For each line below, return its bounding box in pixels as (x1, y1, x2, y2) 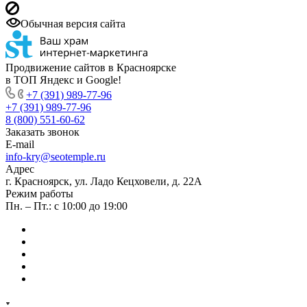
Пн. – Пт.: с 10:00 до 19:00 (5, 200, 127, 212)
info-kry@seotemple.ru (5, 151, 106, 162)
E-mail (5, 138, 34, 150)
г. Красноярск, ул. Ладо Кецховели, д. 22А (5, 175, 202, 187)
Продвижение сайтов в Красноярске (5, 62, 176, 73)
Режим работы (5, 188, 73, 199)
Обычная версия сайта (21, 18, 125, 29)
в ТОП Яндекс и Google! (5, 74, 121, 86)
